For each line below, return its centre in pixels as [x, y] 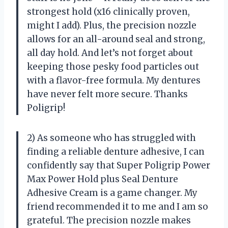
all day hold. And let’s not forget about [110, 53]
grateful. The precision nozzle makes [109, 220]
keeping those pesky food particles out [113, 66]
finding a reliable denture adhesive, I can [116, 151]
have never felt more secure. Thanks [107, 94]
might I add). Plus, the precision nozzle [112, 25]
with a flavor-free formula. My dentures [114, 80]
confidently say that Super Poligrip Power [119, 165]
